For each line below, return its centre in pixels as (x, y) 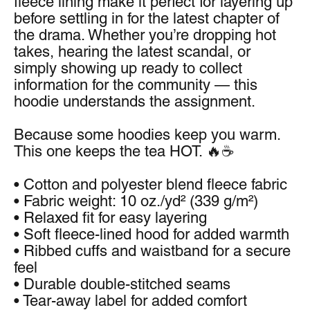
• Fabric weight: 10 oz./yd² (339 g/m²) (136, 201)
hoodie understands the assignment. (135, 101)
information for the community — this (136, 85)
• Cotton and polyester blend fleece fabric (151, 184)
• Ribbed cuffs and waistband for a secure (152, 251)
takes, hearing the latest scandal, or (132, 52)
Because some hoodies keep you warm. (147, 135)
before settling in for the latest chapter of (147, 18)
